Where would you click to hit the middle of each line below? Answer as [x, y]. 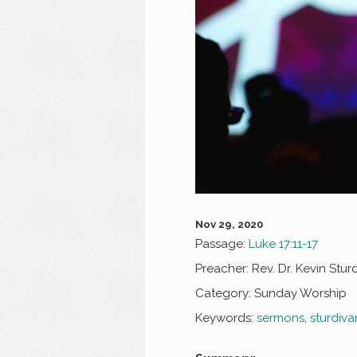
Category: [223, 294]
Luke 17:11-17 [283, 244]
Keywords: [224, 318]
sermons [280, 318]
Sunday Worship [298, 294]
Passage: [220, 244]
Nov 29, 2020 [229, 225]
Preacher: [222, 269]
